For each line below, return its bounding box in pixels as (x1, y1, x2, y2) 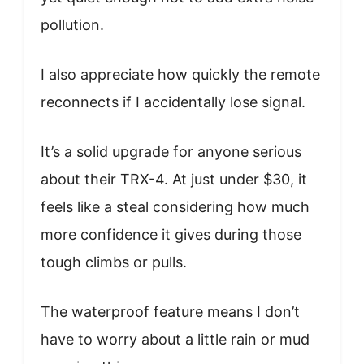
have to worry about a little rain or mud (41, 331, 310, 349)
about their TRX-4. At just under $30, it (41, 171, 307, 188)
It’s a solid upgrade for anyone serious (41, 143, 301, 161)
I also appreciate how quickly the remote (41, 66, 320, 84)
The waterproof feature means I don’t (41, 303, 300, 321)
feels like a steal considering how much (41, 198, 310, 216)
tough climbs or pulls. (41, 253, 187, 271)
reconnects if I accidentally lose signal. (41, 93, 305, 111)
